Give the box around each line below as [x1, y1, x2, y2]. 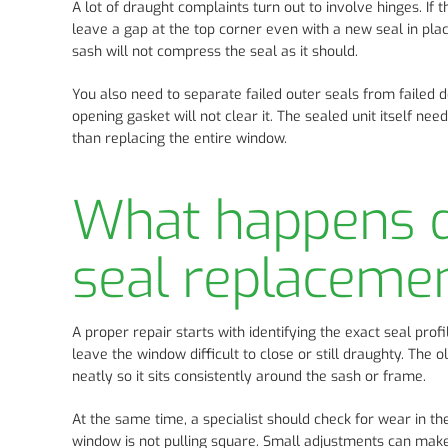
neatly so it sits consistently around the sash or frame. [72, 367, 426, 387]
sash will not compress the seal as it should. [72, 42, 358, 62]
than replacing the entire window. [72, 129, 287, 149]
